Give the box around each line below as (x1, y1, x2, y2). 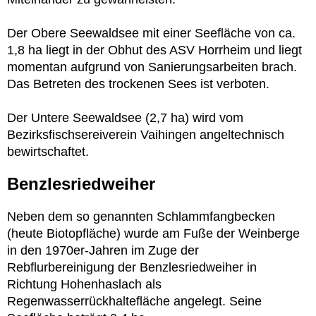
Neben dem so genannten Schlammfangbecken (7, 209, 275, 224)
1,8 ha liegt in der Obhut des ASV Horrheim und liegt (7, 42, 302, 57)
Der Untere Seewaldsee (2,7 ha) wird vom (7, 110, 243, 125)
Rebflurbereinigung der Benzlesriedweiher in (7, 260, 257, 274)
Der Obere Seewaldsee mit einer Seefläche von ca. (7, 25, 296, 40)
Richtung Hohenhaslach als (7, 276, 162, 291)
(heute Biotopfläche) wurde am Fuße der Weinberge (7, 226, 300, 241)
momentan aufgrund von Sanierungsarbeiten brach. (7, 59, 297, 74)
